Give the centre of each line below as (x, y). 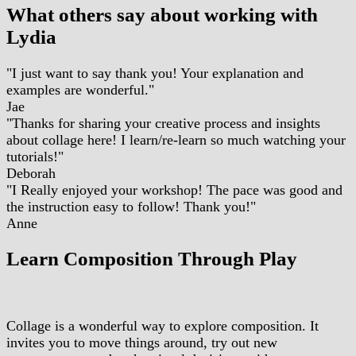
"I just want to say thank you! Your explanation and (155, 73)
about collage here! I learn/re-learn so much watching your (176, 139)
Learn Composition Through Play (152, 259)
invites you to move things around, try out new (142, 343)
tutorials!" (35, 156)
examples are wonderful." (80, 89)
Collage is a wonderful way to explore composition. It (163, 326)
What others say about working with (162, 14)
